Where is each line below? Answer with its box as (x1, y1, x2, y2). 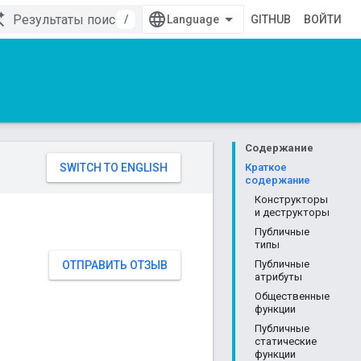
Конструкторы (255, 193, 328, 205)
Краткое (245, 161, 287, 173)
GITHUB (251, 13, 291, 26)
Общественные (255, 290, 330, 302)
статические (255, 335, 317, 347)
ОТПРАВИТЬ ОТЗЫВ (62, 259, 168, 272)
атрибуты (255, 271, 302, 283)
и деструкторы (255, 206, 330, 218)
